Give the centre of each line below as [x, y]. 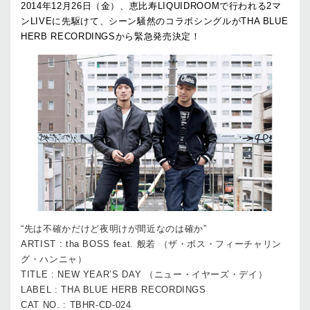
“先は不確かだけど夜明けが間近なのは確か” [114, 228]
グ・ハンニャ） [54, 259]
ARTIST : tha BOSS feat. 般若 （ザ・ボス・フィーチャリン [151, 244]
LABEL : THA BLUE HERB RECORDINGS [113, 289]
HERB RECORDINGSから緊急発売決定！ [111, 36]
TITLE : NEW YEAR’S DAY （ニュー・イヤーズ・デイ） [144, 274]
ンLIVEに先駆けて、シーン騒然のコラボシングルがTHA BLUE [155, 21]
